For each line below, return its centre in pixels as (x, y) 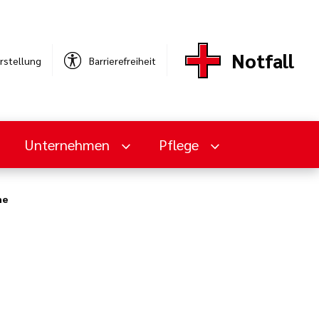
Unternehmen (69, 144)
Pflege (181, 144)
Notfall (263, 60)
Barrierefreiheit (122, 60)
